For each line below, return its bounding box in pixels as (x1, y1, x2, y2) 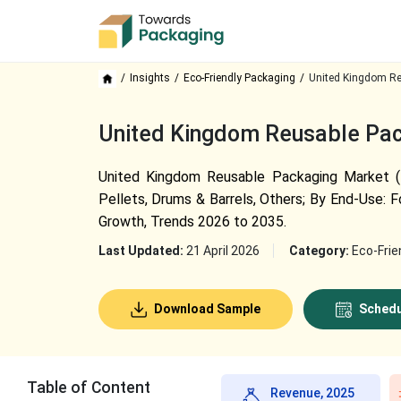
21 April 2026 (185, 243, 260, 258)
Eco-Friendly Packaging (183, 72, 295, 84)
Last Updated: (98, 243, 186, 258)
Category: (288, 243, 352, 258)
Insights (129, 72, 170, 84)
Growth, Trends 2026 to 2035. (98, 213, 286, 230)
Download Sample (150, 302, 260, 316)
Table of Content (27, 379, 150, 397)
